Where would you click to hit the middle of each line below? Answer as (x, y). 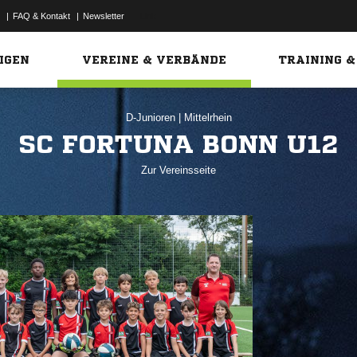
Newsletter (104, 16)
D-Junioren (152, 118)
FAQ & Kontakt (41, 16)
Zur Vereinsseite (178, 170)
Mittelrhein (208, 118)
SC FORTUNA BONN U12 (178, 144)
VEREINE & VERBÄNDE (155, 60)
